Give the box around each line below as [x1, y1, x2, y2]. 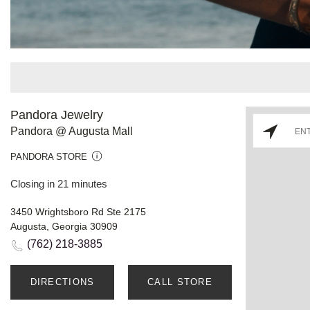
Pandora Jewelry [10, 107, 103, 122]
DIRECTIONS [30, 276, 95, 287]
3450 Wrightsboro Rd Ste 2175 [10, 206, 146, 217]
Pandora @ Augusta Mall [10, 125, 133, 137]
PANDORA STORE [10, 151, 87, 162]
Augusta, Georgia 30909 [10, 220, 118, 232]
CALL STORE [147, 276, 212, 287]
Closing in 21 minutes [10, 177, 107, 190]
